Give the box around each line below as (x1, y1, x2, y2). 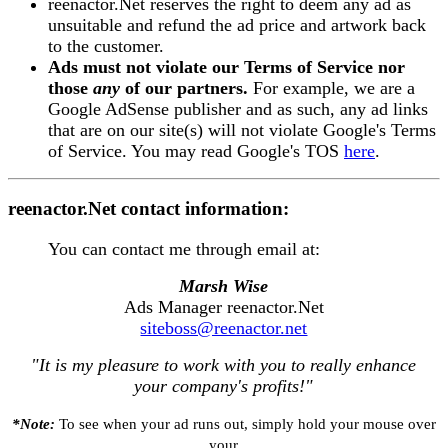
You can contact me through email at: (48, 239, 320, 260)
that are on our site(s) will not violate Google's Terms (48, 119, 436, 140)
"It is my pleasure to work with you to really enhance (31, 355, 417, 376)
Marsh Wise (179, 276, 269, 297)
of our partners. (120, 77, 248, 98)
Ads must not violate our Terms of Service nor (48, 56, 405, 77)
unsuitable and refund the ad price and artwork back (48, 14, 426, 35)
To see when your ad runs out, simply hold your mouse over (55, 416, 436, 433)
